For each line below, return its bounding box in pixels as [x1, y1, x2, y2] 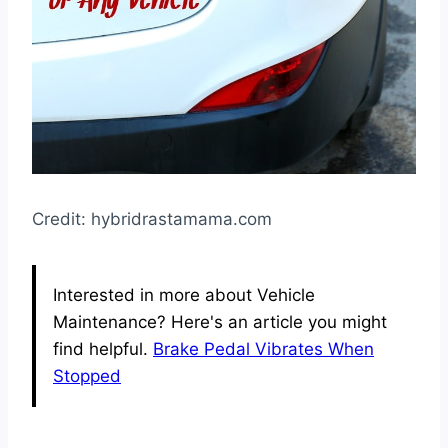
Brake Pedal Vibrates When [153, 338, 374, 359]
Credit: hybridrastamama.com [32, 208, 272, 229]
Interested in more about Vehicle [53, 284, 315, 305]
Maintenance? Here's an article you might [53, 311, 387, 332]
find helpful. [53, 338, 153, 359]
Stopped [53, 365, 121, 386]
